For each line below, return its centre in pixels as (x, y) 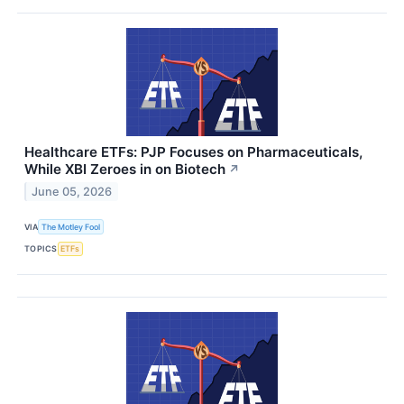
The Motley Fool (71, 226)
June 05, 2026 (72, 192)
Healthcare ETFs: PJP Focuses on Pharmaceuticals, (193, 152)
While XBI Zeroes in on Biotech (125, 170)
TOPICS (41, 249)
